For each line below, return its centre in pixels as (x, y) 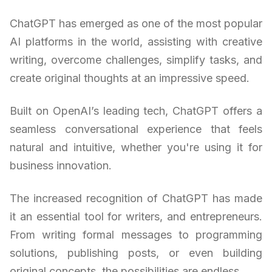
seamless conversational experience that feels (136, 129)
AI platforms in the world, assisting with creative (136, 41)
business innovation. (61, 165)
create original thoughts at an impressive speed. (130, 78)
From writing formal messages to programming (136, 234)
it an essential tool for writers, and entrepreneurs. (136, 216)
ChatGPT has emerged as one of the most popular (136, 23)
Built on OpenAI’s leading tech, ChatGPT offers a (136, 110)
